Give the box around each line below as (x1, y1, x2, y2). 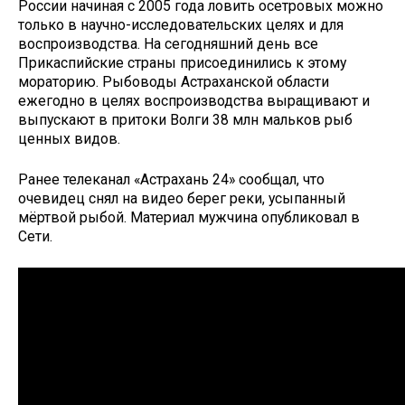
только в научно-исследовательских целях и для (18, 16, 344, 34)
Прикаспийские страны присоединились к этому (18, 54, 346, 72)
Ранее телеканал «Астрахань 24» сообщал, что (18, 170, 325, 188)
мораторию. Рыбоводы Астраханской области (18, 73, 329, 91)
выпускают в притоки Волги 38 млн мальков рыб (18, 111, 353, 129)
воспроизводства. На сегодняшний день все (18, 35, 318, 53)
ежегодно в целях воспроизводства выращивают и (18, 92, 370, 110)
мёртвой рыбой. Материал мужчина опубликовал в (18, 208, 360, 226)
